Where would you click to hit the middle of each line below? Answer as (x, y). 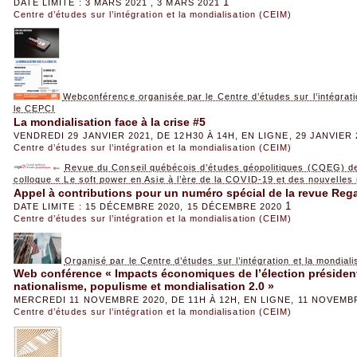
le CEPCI (34, 109)
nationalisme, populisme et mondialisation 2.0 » (143, 286)
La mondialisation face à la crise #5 (109, 122)
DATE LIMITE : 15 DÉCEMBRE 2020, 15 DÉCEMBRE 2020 (148, 207)
